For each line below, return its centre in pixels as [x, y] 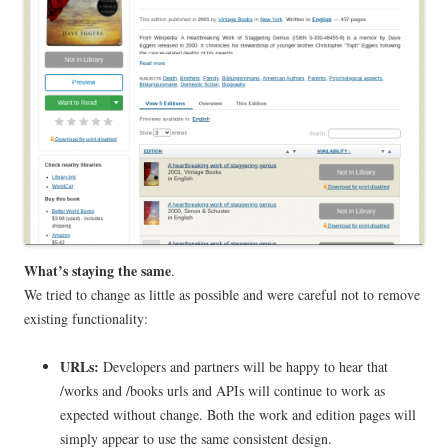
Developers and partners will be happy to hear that [245, 367]
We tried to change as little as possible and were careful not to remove [222, 295]
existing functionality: [86, 319]
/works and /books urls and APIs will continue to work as [222, 391]
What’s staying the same [97, 271]
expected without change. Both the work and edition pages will [238, 415]
